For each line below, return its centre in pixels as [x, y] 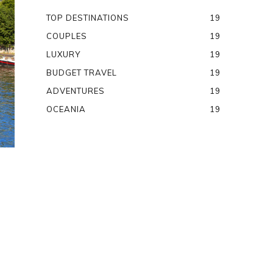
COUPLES [67, 36]
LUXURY [64, 54]
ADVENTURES [76, 91]
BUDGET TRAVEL [82, 73]
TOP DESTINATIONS [88, 18]
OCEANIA [66, 109]
